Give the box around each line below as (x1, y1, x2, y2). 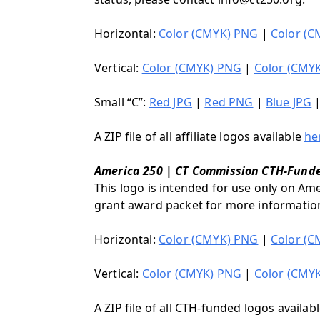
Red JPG (149, 94, 192, 110)
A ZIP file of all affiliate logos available (94, 129, 305, 144)
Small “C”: (94, 94, 149, 110)
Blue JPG (265, 94, 312, 110)
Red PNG (204, 94, 254, 110)
